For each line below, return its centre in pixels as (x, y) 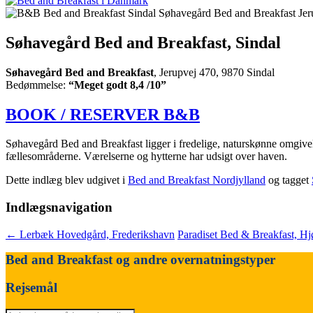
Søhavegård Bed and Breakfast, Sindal (143, 42)
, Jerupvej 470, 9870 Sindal (214, 72)
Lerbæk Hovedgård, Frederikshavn (96, 234)
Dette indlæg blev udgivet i (67, 180)
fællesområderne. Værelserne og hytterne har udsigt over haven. (146, 156)
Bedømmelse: (37, 85)
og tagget (289, 180)
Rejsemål (31, 288)
